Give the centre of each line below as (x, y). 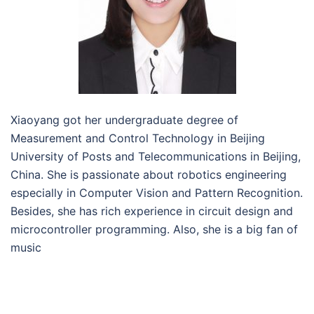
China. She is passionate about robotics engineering (149, 175)
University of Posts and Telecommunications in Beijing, (156, 156)
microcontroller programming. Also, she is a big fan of (154, 229)
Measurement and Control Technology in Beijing (138, 138)
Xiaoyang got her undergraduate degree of (124, 120)
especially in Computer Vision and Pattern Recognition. (157, 193)
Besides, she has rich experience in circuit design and (152, 211)
